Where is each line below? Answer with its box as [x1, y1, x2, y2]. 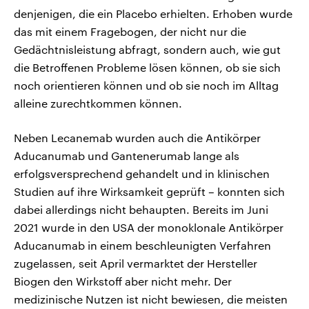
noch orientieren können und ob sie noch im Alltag [14, 78, 279, 92]
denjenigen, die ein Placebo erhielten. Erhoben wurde [14, 6, 292, 20]
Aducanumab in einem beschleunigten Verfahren [14, 238, 271, 252]
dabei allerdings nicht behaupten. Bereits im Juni [14, 202, 268, 216]
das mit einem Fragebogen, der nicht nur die [14, 24, 246, 38]
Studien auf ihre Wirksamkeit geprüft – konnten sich [14, 184, 285, 198]
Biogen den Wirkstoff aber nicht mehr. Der [14, 274, 232, 288]
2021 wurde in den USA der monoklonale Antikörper [14, 220, 283, 234]
